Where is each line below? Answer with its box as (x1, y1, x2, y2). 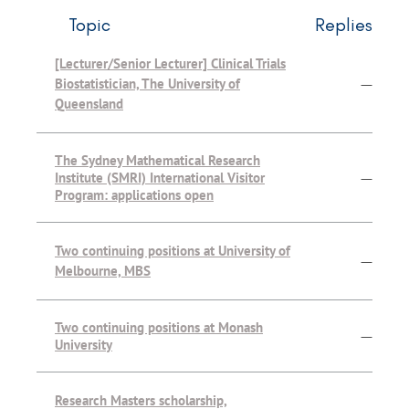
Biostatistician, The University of (55, 75, 240, 93)
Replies (315, 14, 372, 37)
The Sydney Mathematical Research (55, 152, 260, 170)
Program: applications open (55, 186, 214, 204)
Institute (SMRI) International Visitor (55, 169, 265, 187)
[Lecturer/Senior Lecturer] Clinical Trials (55, 55, 286, 73)
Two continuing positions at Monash (55, 319, 263, 337)
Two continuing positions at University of (55, 242, 290, 260)
